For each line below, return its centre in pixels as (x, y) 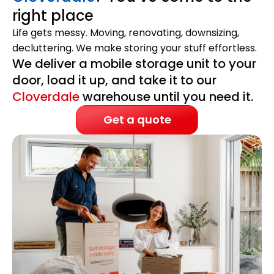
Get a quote (137, 120)
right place (53, 16)
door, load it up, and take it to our (114, 80)
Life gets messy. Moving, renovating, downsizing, (126, 33)
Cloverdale (46, 97)
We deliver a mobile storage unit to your (134, 64)
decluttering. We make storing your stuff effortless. (135, 48)
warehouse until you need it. (166, 97)
